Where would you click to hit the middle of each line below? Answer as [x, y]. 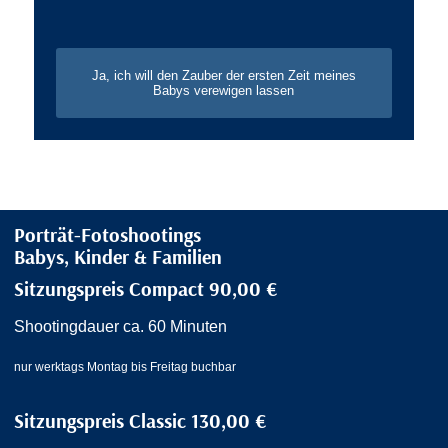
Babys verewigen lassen [224, 90]
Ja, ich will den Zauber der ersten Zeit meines [223, 75]
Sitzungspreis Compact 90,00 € [145, 289]
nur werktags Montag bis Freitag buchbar [125, 366]
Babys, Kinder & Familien [118, 257]
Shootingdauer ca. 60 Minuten [120, 326]
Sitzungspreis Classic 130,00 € [140, 420]
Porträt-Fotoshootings [107, 235]
